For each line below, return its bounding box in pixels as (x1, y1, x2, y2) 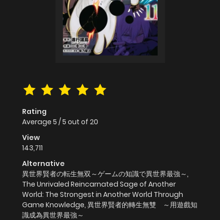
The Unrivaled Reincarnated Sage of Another (22, 179, 176, 190)
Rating (22, 107, 47, 117)
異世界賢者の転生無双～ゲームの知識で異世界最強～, (22, 169, 189, 179)
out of (68, 117, 90, 127)
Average (22, 117, 53, 127)
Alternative (22, 159, 65, 169)
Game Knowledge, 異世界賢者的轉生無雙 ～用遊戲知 (22, 200, 197, 210)
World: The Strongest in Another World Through (22, 190, 183, 200)
